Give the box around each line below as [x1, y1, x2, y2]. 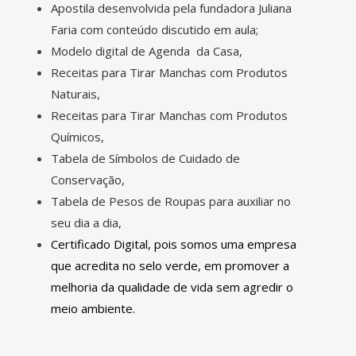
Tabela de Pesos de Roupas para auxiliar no [51, 192, 291, 209]
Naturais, [51, 85, 100, 102]
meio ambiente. [51, 300, 135, 316]
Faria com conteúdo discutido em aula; [51, 21, 258, 37]
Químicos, [51, 128, 104, 145]
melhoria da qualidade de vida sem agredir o [51, 278, 293, 295]
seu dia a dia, [51, 214, 122, 230]
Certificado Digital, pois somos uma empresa [51, 235, 296, 252]
